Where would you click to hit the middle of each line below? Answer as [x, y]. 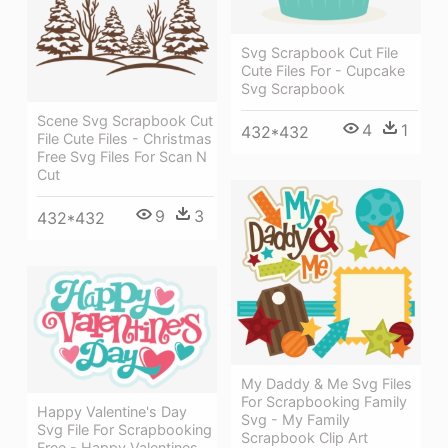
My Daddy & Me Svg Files [326, 384]
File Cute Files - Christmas [124, 138]
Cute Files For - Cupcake [323, 70]
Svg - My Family [295, 420]
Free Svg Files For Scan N [122, 156]
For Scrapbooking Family [324, 402]
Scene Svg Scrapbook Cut [125, 120]
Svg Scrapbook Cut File [319, 52]
